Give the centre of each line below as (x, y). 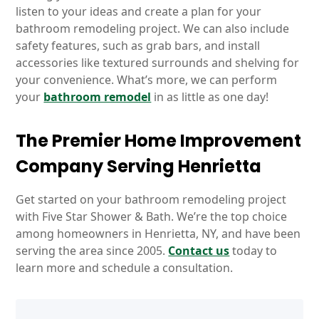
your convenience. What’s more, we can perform (147, 80)
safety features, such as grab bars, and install (138, 46)
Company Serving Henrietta (139, 166)
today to (253, 251)
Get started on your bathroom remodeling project (151, 199)
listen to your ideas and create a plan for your (139, 11)
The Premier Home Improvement (159, 141)
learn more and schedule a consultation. (125, 268)
